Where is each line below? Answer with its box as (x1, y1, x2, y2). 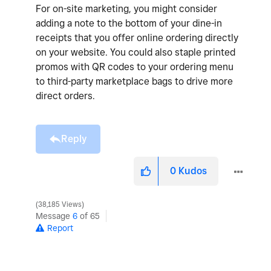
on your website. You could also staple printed (36, 46, 235, 58)
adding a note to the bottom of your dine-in (36, 17, 222, 29)
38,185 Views (36, 200, 83, 209)
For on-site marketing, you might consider (36, 2, 217, 15)
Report (47, 223, 73, 233)
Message (36, 211, 73, 221)
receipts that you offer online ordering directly (36, 31, 238, 44)
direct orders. (36, 90, 95, 102)
